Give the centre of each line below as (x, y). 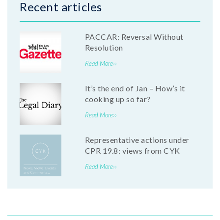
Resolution (104, 48)
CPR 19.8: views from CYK (132, 151)
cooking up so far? (118, 99)
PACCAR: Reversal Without (134, 37)
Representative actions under (137, 140)
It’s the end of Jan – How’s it (135, 88)
